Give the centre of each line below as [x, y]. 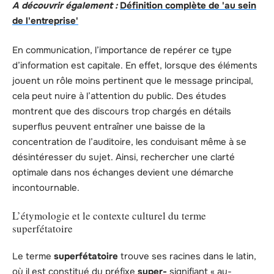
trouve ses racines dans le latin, [187, 256]
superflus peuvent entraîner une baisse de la [109, 126]
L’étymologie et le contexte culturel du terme [109, 216]
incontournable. [46, 187]
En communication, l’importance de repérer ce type [122, 50]
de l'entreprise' [45, 21]
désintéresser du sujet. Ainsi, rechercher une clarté [124, 157]
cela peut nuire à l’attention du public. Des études [119, 96]
